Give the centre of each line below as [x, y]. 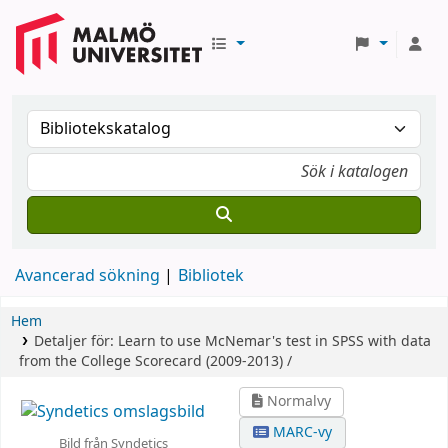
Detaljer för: [75, 341]
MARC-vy [301, 432]
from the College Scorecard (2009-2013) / [155, 361]
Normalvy [297, 401]
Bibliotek [211, 276]
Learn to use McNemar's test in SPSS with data [274, 341]
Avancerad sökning [87, 276]
